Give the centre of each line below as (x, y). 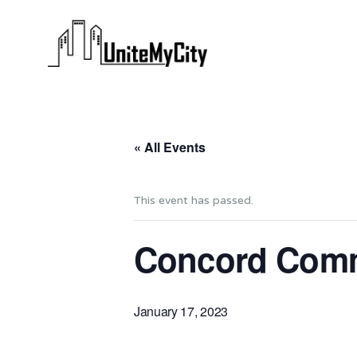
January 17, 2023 (181, 311)
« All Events (170, 147)
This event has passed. (194, 200)
